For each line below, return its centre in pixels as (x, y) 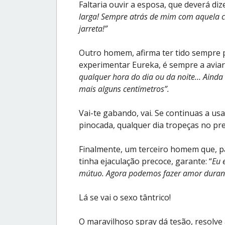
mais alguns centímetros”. (124, 89)
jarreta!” (93, 28)
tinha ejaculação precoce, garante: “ (145, 161)
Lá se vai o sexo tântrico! (125, 197)
